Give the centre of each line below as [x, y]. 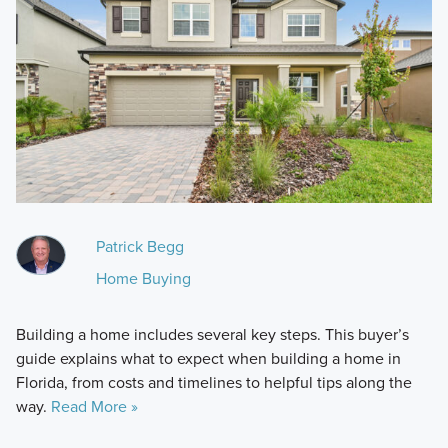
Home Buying [143, 278]
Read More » [94, 406]
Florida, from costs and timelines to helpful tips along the [213, 382]
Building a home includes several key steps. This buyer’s [212, 334]
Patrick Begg [139, 246]
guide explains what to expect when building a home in [208, 358]
